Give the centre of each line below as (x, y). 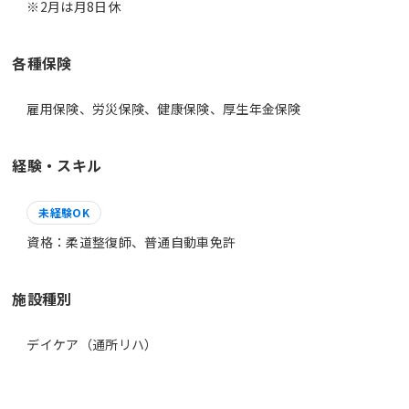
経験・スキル (57, 165)
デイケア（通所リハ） (92, 344)
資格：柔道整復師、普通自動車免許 (131, 242)
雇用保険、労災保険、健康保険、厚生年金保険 (164, 109)
